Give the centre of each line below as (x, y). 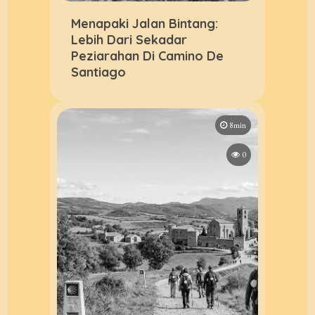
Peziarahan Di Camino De (148, 56)
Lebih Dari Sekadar (129, 39)
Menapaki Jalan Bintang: (145, 23)
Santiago (99, 72)
